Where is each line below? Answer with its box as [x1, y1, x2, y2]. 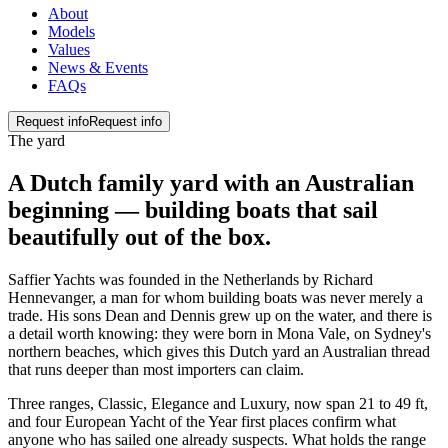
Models [48, 22, 95, 40]
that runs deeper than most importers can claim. [8, 360, 304, 378]
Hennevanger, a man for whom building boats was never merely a [8, 288, 423, 306]
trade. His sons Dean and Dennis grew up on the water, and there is [8, 306, 432, 324]
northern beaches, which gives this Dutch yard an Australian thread [8, 342, 430, 360]
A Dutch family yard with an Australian [8, 169, 414, 196]
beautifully [8, 223, 125, 250]
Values [48, 40, 90, 58]
